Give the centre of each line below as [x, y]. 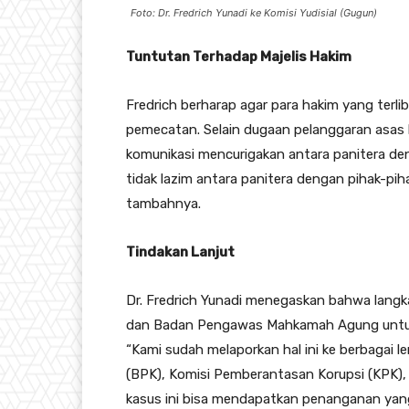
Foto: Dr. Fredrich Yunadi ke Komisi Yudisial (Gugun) [254, 13]
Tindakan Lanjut [180, 252]
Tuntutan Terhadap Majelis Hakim [239, 57]
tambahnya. [163, 204]
